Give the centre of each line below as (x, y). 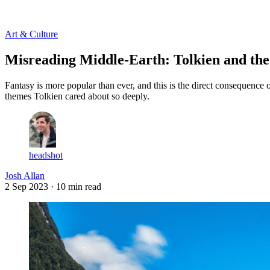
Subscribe (53, 13)
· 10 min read (76, 186)
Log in (18, 13)
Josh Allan (25, 175)
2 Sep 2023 (27, 186)
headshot (46, 155)
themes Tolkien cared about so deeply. (77, 96)
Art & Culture (31, 34)
